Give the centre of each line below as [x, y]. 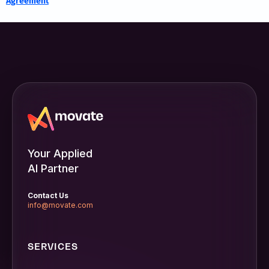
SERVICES [53, 246]
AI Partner [53, 168]
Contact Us [48, 195]
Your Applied [60, 153]
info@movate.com [60, 205]
